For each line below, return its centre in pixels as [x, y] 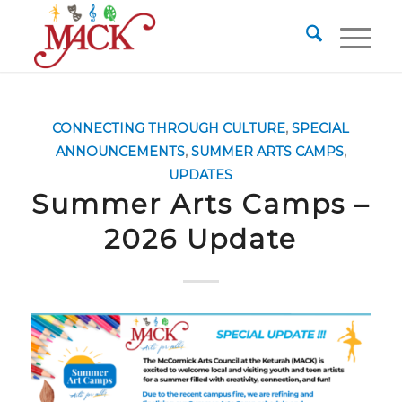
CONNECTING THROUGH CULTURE [169, 128]
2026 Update [201, 239]
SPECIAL [321, 128]
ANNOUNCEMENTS [120, 152]
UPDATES [201, 175]
